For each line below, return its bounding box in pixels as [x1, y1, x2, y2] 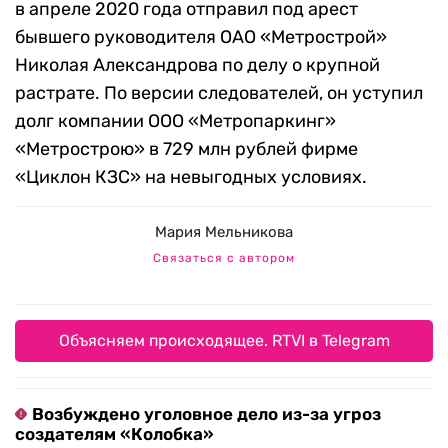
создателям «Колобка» [15, 424, 214, 445]
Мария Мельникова [155, 223, 293, 242]
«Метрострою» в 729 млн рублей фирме [15, 138, 358, 161]
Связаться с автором [153, 251, 295, 266]
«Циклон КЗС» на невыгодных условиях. [15, 166, 367, 189]
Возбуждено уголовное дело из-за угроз [32, 404, 381, 425]
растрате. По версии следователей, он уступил [15, 82, 423, 105]
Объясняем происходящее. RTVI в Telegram [58, 331, 390, 351]
